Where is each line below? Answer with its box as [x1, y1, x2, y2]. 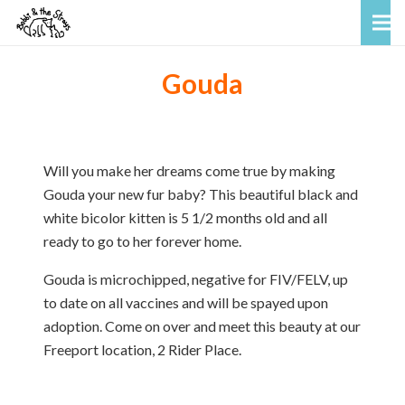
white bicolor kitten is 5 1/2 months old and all [43, 209, 327, 226]
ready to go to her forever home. [43, 232, 241, 250]
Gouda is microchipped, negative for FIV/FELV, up [43, 270, 348, 287]
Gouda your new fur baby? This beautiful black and [43, 185, 358, 202]
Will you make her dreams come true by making [43, 162, 335, 179]
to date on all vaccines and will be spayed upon [43, 294, 328, 311]
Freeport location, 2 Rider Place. [43, 341, 241, 358]
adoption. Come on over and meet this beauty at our [43, 317, 361, 334]
